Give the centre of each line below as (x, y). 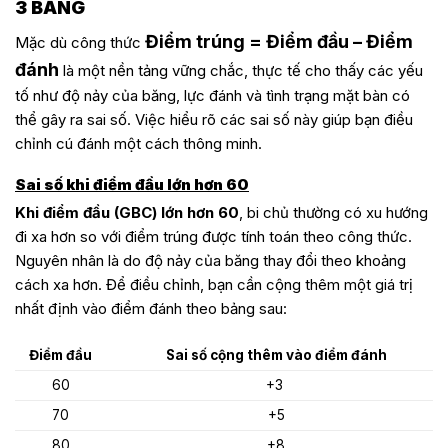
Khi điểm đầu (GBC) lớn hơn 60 (127, 213)
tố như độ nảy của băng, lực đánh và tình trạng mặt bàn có (212, 96)
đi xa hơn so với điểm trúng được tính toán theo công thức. (213, 237)
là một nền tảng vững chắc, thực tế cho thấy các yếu (241, 71)
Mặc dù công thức (80, 43)
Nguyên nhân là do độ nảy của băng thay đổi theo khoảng (210, 261)
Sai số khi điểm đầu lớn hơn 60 (132, 184)
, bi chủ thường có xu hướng (333, 213)
